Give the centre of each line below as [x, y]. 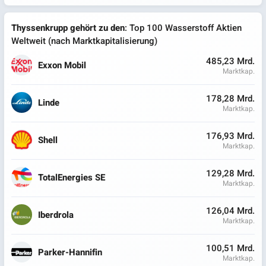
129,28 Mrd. [230, 173]
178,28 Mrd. [230, 99]
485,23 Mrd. [230, 61]
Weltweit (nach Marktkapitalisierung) [84, 41]
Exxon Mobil [62, 65]
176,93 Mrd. [230, 136]
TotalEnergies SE [72, 177]
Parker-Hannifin [70, 252]
